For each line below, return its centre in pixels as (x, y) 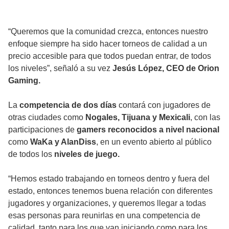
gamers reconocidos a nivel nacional (148, 129)
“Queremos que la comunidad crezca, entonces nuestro (108, 31)
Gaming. (24, 80)
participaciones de (42, 129)
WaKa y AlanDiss (63, 142)
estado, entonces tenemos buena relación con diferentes (110, 191)
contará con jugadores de (164, 105)
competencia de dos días (68, 105)
